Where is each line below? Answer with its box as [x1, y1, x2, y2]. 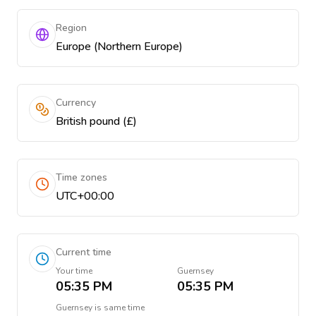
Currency [56, 96, 96, 109]
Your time [56, 265, 92, 276]
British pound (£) [56, 114, 137, 129]
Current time [56, 245, 111, 259]
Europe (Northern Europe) [56, 39, 183, 54]
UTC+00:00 [56, 188, 114, 204]
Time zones [56, 171, 107, 184]
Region [56, 21, 87, 35]
